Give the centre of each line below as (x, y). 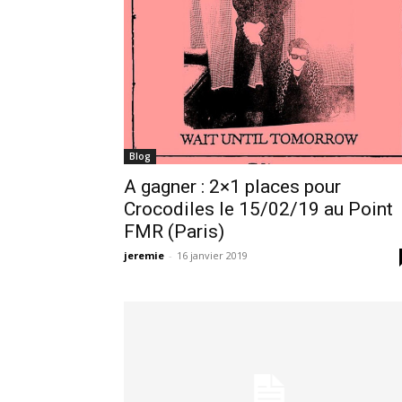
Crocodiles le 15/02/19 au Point (258, 209)
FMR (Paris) (174, 231)
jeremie (144, 255)
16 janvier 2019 (212, 255)
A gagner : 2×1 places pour (232, 186)
